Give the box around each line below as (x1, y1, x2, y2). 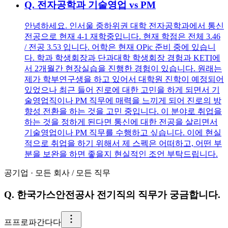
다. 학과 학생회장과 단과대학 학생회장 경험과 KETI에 (24, 53, 220, 63)
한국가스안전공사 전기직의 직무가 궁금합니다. (17, 189, 220, 201)
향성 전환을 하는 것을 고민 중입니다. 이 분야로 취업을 (24, 107, 222, 116)
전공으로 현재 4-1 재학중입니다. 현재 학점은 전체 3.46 (24, 32, 220, 41)
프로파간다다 (12, 217, 61, 226)
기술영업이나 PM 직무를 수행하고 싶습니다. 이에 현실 (24, 128, 221, 137)
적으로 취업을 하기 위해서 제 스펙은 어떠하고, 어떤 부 (24, 139, 222, 148)
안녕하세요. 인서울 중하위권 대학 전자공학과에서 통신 (24, 21, 224, 31)
